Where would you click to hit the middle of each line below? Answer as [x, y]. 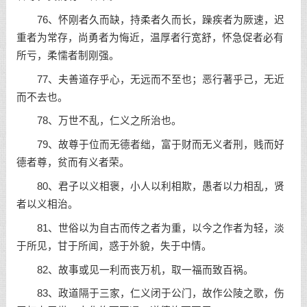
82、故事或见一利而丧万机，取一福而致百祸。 [135, 270]
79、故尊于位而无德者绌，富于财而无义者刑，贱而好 [150, 145]
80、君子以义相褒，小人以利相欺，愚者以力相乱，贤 [150, 186]
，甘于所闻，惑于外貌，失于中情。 [129, 246]
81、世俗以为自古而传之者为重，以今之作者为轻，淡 [150, 228]
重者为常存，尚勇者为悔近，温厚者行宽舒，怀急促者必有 [150, 37]
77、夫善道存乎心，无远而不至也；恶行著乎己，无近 [150, 79]
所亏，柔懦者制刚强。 [67, 55]
